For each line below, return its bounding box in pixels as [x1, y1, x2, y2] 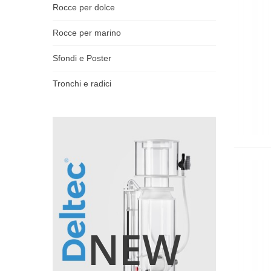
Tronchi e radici [53, 79, 111, 88]
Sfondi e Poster [53, 53, 111, 63]
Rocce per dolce [53, 2, 115, 12]
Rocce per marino [53, 28, 121, 38]
